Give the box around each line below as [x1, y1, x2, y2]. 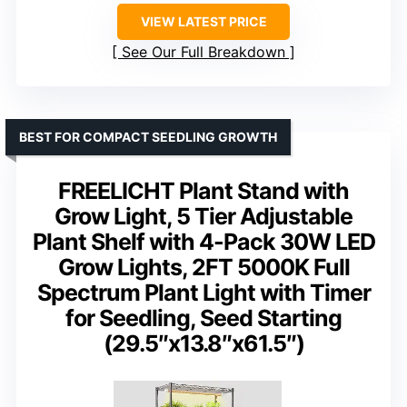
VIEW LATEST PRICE [140, 14, 267, 30]
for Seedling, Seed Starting [65, 304, 342, 333]
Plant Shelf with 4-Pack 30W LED [32, 228, 375, 256]
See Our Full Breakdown [122, 43, 285, 62]
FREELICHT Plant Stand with [58, 177, 349, 205]
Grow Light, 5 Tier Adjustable [55, 203, 352, 231]
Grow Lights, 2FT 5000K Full [57, 253, 350, 282]
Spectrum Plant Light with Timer [36, 279, 371, 307]
